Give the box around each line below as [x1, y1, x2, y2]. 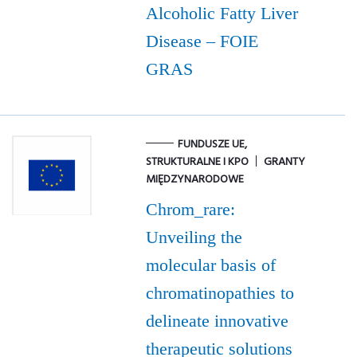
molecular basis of [145, 255, 276, 276]
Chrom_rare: [145, 199, 235, 220]
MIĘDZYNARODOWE [145, 171, 244, 190]
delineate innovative [145, 311, 288, 331]
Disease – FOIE [145, 31, 258, 52]
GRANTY [263, 153, 305, 172]
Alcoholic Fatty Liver [145, 3, 298, 24]
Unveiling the [145, 227, 242, 248]
